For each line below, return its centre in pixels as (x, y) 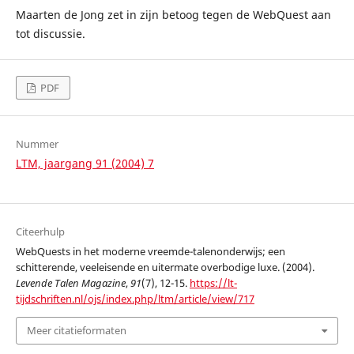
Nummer (37, 144)
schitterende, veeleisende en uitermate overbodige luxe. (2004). (165, 267)
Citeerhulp (40, 232)
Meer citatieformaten (76, 331)
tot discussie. (50, 34)
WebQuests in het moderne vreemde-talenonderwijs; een (150, 252)
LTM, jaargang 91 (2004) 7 (85, 164)
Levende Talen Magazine (70, 283)
